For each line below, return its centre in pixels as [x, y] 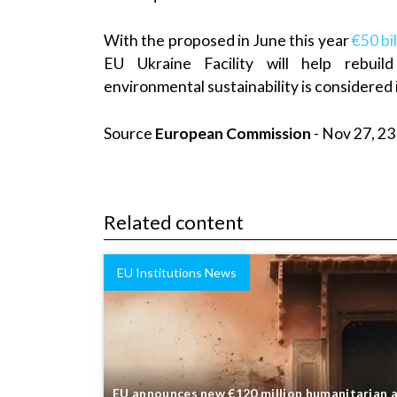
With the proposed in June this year [228, 41]
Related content [174, 222]
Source [129, 133]
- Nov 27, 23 [353, 133]
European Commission [233, 133]
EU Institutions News [177, 272]
